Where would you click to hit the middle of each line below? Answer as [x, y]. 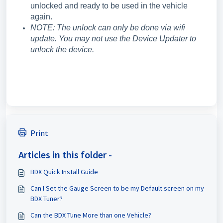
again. [41, 17]
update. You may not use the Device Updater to [113, 39]
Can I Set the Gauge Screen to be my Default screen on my [117, 188]
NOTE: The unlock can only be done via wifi [108, 28]
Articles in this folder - [65, 155]
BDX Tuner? [47, 199]
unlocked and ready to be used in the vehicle [109, 6]
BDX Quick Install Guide [64, 172]
